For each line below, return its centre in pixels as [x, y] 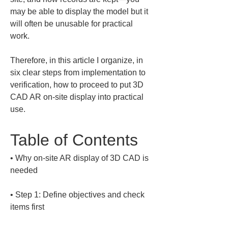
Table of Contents [74, 140]
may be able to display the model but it [80, 11]
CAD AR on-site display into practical [78, 97]
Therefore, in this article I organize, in [78, 60]
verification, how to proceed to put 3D [78, 85]
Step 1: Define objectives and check [81, 195]
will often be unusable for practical [73, 24]
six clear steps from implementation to [79, 73]
